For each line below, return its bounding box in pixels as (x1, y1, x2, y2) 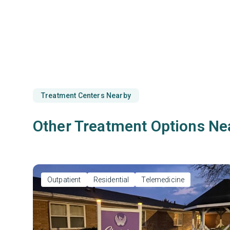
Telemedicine (141, 176, 185, 184)
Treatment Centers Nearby (41, 91, 131, 100)
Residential (93, 176, 129, 184)
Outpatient (47, 176, 81, 184)
